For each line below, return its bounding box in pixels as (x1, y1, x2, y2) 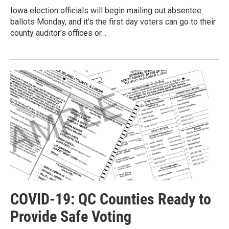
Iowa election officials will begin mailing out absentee (10, 6, 201, 16)
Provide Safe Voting (10, 208, 131, 226)
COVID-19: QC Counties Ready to (10, 190, 211, 209)
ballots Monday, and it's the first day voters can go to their (10, 17, 216, 27)
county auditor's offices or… (10, 28, 106, 38)
